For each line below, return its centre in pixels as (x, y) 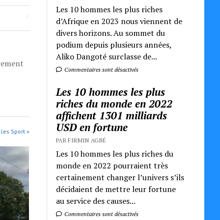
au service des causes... (96, 201)
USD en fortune (92, 127)
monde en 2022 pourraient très (112, 165)
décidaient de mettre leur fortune (116, 189)
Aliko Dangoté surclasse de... (107, 56)
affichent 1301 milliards (112, 115)
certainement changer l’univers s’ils (120, 177)
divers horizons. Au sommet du (111, 33)
